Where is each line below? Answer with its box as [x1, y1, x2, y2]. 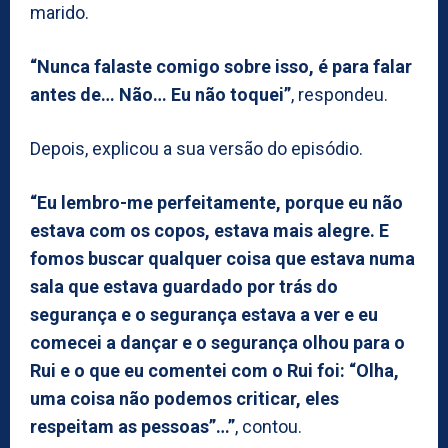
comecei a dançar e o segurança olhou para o [30, 331, 405, 353]
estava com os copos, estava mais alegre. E [30, 219, 389, 241]
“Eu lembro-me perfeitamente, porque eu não [30, 191, 403, 213]
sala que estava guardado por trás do [30, 275, 338, 297]
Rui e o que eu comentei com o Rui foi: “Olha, [30, 359, 399, 381]
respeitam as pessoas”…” [30, 415, 235, 437]
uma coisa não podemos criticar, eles [30, 387, 339, 409]
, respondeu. [291, 83, 388, 105]
